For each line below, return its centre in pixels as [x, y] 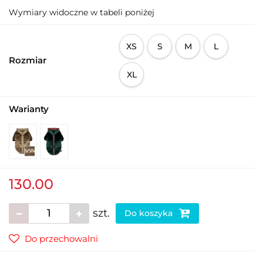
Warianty [29, 109]
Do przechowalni [61, 238]
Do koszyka [150, 213]
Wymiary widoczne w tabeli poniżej [82, 12]
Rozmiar [28, 60]
